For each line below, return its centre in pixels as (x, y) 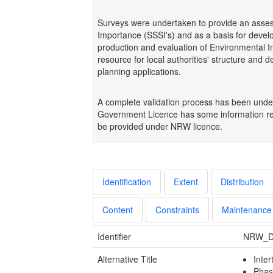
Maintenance (247, 209)
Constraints (177, 209)
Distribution (242, 181)
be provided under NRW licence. (160, 126)
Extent (186, 181)
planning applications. (139, 71)
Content (118, 209)
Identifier (114, 236)
